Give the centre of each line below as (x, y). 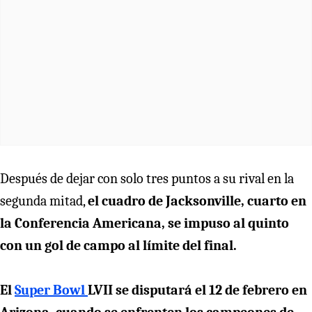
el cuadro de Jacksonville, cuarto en (197, 201)
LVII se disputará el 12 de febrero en (197, 290)
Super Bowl (51, 290)
